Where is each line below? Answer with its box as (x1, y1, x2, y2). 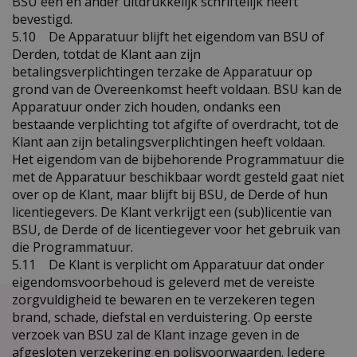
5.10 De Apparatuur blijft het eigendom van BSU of (12, 27, 324, 45)
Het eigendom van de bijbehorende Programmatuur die (12, 150, 344, 168)
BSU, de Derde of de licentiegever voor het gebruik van (12, 220, 340, 238)
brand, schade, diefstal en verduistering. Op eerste (12, 308, 312, 326)
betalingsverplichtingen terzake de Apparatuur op (12, 62, 312, 80)
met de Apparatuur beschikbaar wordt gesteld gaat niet (12, 167, 344, 186)
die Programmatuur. (12, 237, 133, 256)
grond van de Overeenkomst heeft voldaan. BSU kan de (12, 80, 342, 98)
